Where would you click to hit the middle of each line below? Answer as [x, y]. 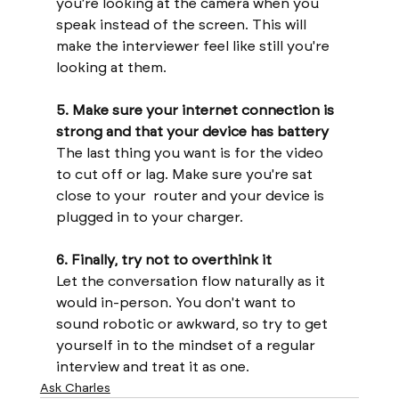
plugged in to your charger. [149, 216]
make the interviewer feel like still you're [194, 45]
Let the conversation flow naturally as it [192, 281]
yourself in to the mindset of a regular [187, 345]
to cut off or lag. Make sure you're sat [186, 174]
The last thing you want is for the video [191, 152]
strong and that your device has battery [192, 131]
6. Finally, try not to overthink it [165, 259]
